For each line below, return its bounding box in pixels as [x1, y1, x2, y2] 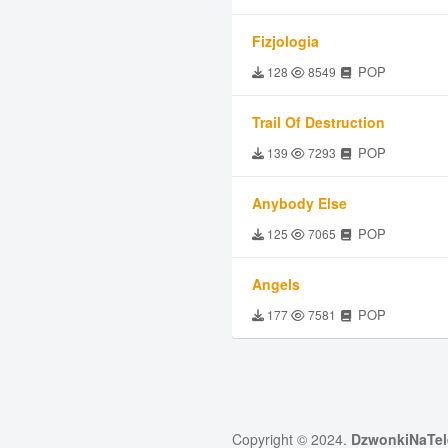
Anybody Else [252, 193, 347, 213]
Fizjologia [252, 31, 319, 51]
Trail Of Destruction [252, 112, 385, 132]
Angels [252, 274, 300, 294]
